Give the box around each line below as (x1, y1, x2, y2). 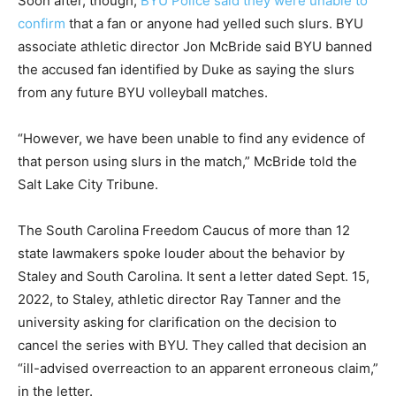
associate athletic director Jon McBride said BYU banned (18, 38, 372, 56)
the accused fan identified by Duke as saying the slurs (18, 61, 354, 79)
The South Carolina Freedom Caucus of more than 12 (18, 222, 350, 240)
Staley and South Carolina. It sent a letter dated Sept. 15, (18, 268, 369, 286)
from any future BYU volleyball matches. (18, 84, 268, 102)
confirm (18, 15, 65, 33)
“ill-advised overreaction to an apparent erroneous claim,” (18, 360, 378, 377)
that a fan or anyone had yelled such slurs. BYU (65, 15, 363, 33)
